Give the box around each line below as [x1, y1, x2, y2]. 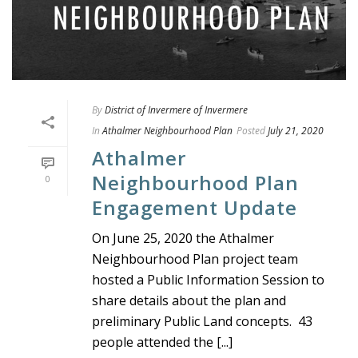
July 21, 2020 [268, 124, 324, 138]
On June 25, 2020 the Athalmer [92, 229, 274, 248]
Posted [237, 124, 265, 138]
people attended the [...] [92, 333, 233, 352]
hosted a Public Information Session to [92, 271, 324, 289]
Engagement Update [92, 194, 297, 221]
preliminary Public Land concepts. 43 [92, 312, 312, 331]
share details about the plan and [92, 292, 286, 310]
